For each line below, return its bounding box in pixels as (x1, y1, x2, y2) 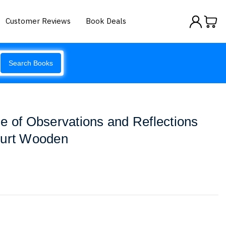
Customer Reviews (6, 16, 71, 26)
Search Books (9, 59, 53, 67)
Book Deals (86, 16, 127, 26)
